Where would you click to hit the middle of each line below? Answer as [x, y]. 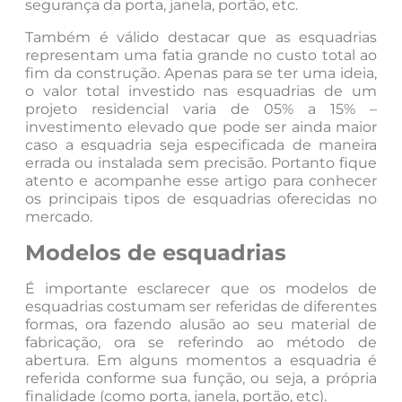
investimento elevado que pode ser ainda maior [201, 127]
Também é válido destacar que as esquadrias [201, 38]
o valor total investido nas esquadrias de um [201, 92]
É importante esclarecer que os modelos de [201, 288]
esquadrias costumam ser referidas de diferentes [201, 306]
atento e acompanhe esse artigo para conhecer [201, 181]
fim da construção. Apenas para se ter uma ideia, [201, 74]
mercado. [59, 217]
